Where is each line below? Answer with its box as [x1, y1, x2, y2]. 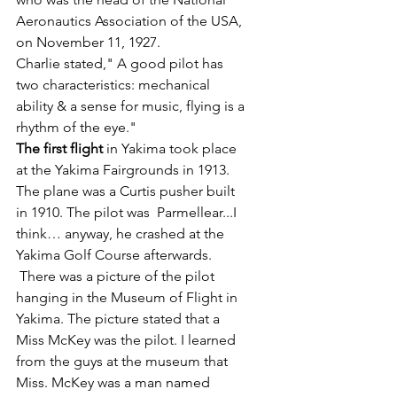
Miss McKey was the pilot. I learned [16, 331, 239, 349]
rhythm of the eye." [16, 119, 136, 136]
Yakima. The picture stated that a [16, 310, 223, 328]
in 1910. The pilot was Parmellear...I [16, 204, 240, 222]
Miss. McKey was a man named [16, 374, 214, 392]
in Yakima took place [103, 140, 240, 158]
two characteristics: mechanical [16, 76, 214, 94]
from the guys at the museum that [16, 353, 231, 370]
